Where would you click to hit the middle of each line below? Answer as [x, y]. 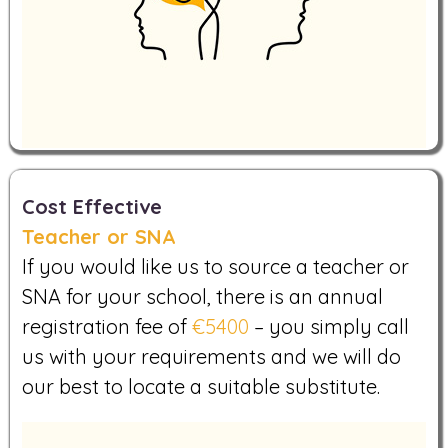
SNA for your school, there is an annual [202, 297]
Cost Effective [92, 207]
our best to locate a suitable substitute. [201, 387]
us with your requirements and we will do [211, 357]
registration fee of [107, 327]
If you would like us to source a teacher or [215, 267]
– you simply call [329, 327]
